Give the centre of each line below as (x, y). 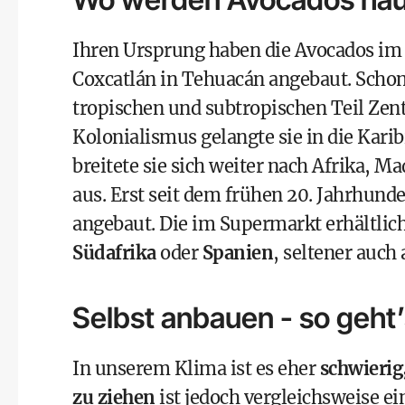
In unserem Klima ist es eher (196, 368)
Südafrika (114, 253)
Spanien (237, 253)
